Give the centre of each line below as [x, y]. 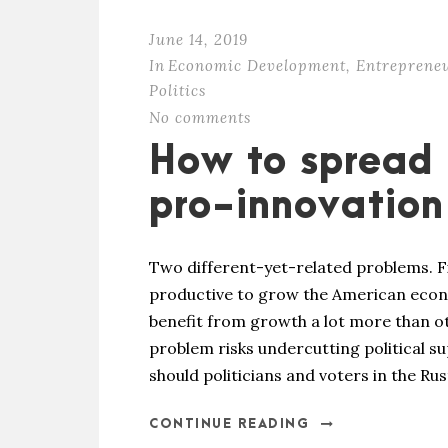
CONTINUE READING [229, 424]
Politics [177, 90]
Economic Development [257, 65]
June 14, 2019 [198, 39]
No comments [200, 117]
